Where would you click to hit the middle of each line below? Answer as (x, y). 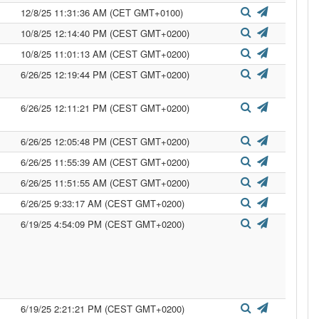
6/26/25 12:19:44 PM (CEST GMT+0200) (105, 74)
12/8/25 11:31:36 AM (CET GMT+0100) (102, 12)
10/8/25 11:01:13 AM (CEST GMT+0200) (105, 54)
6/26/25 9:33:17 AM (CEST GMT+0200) (103, 203)
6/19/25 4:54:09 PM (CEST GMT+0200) (103, 224)
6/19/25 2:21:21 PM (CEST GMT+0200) (103, 309)
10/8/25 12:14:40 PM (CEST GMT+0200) (105, 33)
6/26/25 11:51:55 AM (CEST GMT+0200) (105, 183)
